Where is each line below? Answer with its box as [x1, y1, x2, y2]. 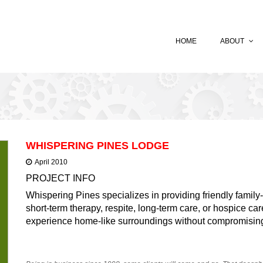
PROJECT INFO [26, 173, 95, 183]
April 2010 [32, 158, 68, 166]
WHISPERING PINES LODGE [26, 140, 169, 151]
